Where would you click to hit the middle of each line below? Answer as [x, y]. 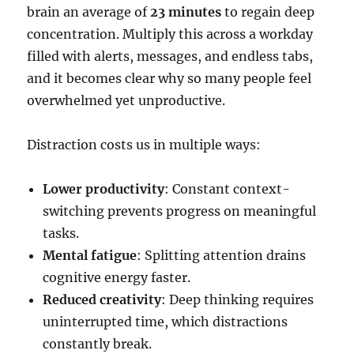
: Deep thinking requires [238, 300]
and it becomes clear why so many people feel [169, 79]
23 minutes [186, 12]
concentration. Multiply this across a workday [170, 34]
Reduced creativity [102, 300]
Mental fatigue [90, 256]
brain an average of [89, 12]
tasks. [61, 233]
